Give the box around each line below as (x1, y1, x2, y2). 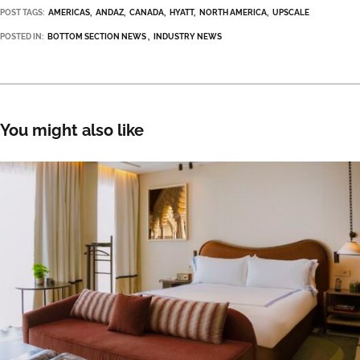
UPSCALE (272, 8, 309, 18)
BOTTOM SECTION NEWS (47, 32, 146, 42)
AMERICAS (48, 8, 90, 18)
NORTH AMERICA (199, 8, 267, 18)
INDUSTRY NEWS (153, 32, 222, 42)
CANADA (129, 8, 164, 18)
